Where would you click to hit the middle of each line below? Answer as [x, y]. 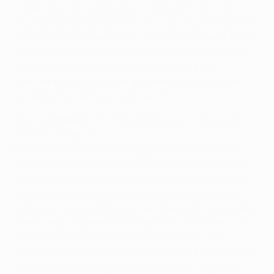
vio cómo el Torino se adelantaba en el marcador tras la [136, 36]
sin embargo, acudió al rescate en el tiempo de [117, 66]
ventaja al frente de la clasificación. [94, 95]
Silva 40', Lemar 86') [59, 134]
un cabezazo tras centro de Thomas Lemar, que [120, 237]
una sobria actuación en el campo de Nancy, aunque [131, 178]
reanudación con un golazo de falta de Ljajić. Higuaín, [133, 51]
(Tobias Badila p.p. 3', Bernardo [174, 120]
